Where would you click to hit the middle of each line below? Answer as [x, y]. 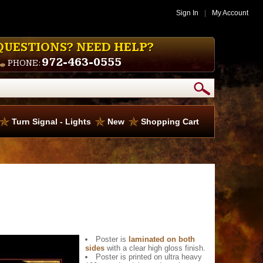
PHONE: [25, 63]
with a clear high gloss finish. [155, 248]
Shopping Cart [170, 122]
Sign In [187, 13]
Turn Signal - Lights [51, 122]
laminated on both [162, 239]
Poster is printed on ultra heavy [149, 257]
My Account [230, 13]
